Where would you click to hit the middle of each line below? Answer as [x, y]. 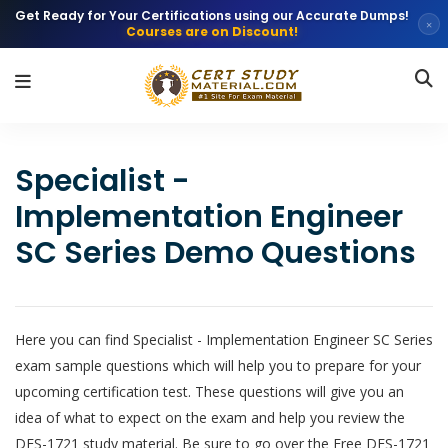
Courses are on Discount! [212, 31]
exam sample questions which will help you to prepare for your [218, 365]
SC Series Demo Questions [215, 253]
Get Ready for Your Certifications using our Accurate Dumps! [212, 15]
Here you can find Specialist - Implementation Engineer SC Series [224, 339]
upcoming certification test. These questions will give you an [209, 391]
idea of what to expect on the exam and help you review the [210, 417]
